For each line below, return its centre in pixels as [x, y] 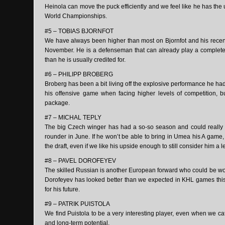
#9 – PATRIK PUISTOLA [77, 204]
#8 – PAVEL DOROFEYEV [80, 161]
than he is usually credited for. [85, 60]
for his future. [62, 190]
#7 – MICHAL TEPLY [73, 117]
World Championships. [76, 16]
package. [57, 103]
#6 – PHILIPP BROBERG [79, 74]
